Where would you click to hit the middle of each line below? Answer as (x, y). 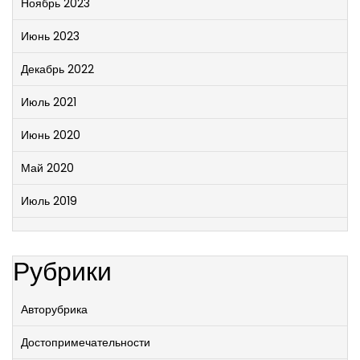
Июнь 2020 (51, 135)
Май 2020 (47, 168)
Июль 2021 (49, 102)
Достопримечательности (86, 342)
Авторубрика (54, 309)
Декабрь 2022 (57, 69)
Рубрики (62, 271)
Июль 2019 (49, 201)
